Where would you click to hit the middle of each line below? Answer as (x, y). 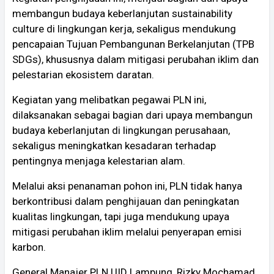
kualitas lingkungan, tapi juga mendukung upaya (121, 216)
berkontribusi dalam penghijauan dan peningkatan (126, 201)
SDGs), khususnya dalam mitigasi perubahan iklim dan (135, 59)
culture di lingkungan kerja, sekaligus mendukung (124, 28)
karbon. (29, 247)
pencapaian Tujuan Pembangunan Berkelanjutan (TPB (133, 44)
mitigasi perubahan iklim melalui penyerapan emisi (127, 231)
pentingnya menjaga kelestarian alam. (99, 161)
